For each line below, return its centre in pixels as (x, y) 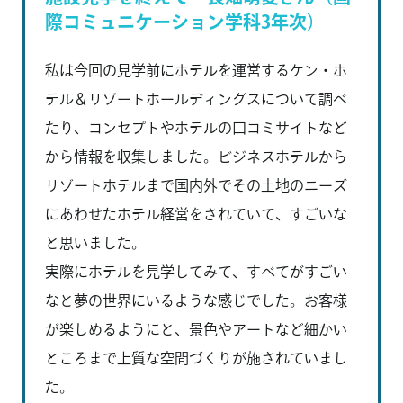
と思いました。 (95, 242)
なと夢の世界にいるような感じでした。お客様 (196, 300)
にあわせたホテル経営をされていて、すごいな (196, 214)
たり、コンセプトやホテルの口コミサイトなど (196, 127)
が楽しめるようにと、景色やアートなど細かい (196, 329)
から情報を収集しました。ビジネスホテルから (196, 156)
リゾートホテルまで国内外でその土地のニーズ (196, 185)
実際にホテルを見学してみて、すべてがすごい (196, 271)
